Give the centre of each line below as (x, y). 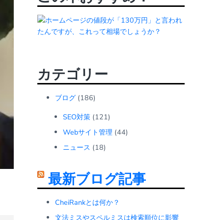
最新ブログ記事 (97, 179)
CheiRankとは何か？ (87, 203)
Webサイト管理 (88, 132)
